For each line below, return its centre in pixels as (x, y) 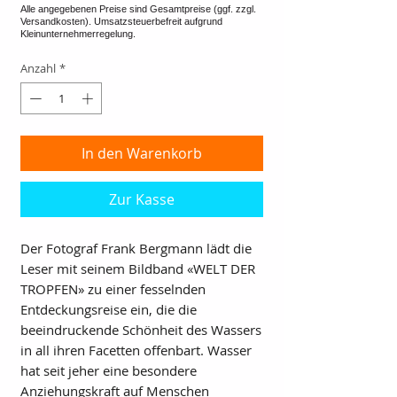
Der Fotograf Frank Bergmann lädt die (136, 248)
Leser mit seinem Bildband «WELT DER (138, 268)
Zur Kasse (142, 199)
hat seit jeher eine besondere (109, 370)
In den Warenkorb (142, 153)
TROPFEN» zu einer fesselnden (113, 288)
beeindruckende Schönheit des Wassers (141, 329)
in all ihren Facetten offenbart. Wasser (136, 350)
